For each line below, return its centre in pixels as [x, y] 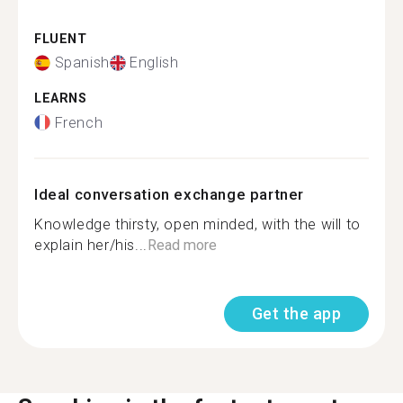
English [154, 63]
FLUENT [61, 39]
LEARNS [61, 99]
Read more [182, 245]
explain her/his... [91, 245]
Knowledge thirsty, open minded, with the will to [197, 224]
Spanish [82, 63]
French [79, 122]
